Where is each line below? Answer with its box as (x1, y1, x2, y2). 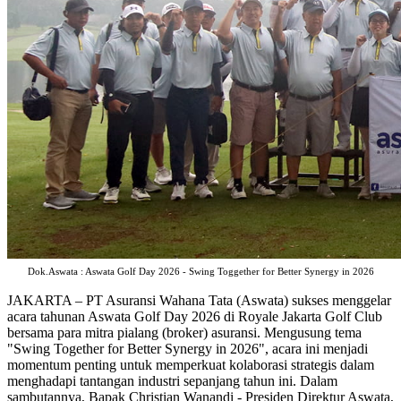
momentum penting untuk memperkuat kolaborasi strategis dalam (7, 357, 374, 373)
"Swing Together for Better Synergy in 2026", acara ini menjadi (7, 341, 368, 357)
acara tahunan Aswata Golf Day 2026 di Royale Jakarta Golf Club (7, 309, 382, 325)
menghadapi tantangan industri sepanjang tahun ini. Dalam (7, 373, 337, 389)
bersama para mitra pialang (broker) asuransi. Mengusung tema (7, 325, 362, 341)
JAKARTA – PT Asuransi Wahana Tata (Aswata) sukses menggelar (7, 293, 391, 309)
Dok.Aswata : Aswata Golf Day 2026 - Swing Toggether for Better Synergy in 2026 (27, 267, 374, 277)
